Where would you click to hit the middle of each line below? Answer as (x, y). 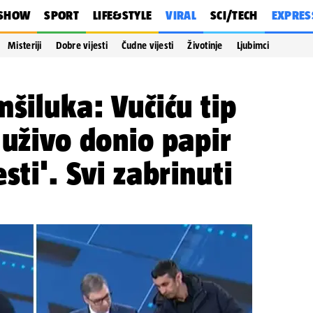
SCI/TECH (234, 15)
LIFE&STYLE (122, 15)
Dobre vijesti (81, 45)
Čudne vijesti (147, 45)
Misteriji (25, 45)
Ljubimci (253, 45)
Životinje (205, 45)
